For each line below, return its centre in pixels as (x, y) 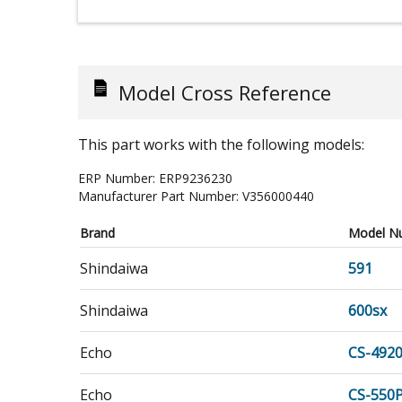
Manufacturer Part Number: (160, 196)
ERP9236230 (196, 178)
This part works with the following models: (221, 144)
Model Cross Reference (225, 92)
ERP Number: (118, 178)
